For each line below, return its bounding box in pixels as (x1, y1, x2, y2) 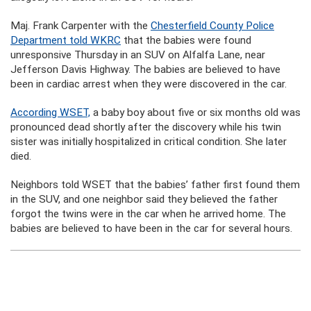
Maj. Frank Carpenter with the (10, 19, 151, 32)
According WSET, (10, 106, 90, 119)
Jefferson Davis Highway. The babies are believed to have (10, 63, 280, 76)
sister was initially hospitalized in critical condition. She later (10, 135, 287, 148)
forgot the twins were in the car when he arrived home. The (10, 208, 286, 220)
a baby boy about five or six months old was (90, 106, 301, 119)
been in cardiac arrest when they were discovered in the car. (10, 78, 287, 90)
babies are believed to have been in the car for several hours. (10, 222, 292, 235)
